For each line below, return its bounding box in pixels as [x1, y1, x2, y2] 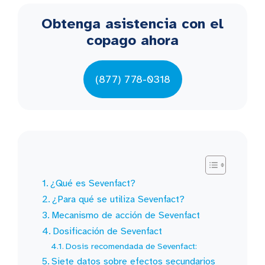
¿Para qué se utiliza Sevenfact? [52, 193, 185, 205]
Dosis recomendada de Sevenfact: [66, 240, 198, 251]
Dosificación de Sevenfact [53, 225, 163, 237]
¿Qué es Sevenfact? [50, 177, 136, 189]
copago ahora [86, 31, 179, 49]
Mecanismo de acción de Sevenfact [51, 209, 201, 221]
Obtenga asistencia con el [41, 14, 224, 33]
